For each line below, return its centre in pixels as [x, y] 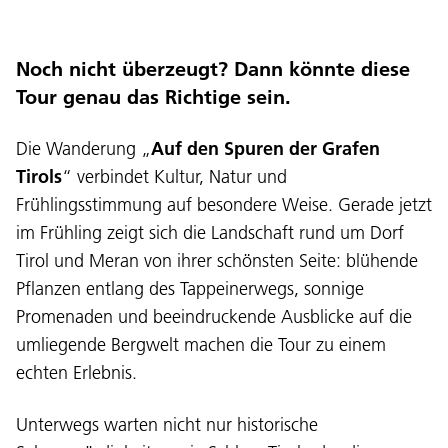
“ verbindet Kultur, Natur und [174, 176]
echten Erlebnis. [76, 372]
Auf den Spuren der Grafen [265, 148]
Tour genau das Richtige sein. [153, 96]
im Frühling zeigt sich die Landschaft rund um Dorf [210, 232]
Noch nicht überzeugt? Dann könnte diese [213, 68]
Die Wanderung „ [83, 148]
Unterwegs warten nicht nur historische [167, 424]
